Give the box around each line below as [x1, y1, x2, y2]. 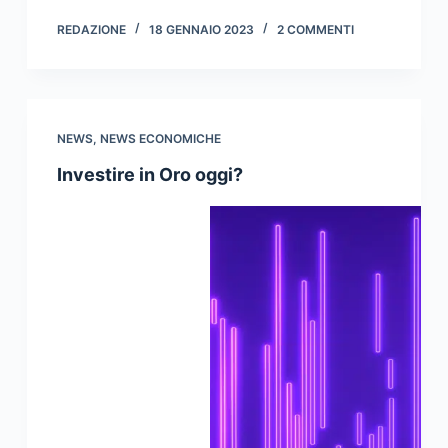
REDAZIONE [56, 21, 126, 37]
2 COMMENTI [276, 21, 354, 37]
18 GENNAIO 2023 [148, 21, 254, 37]
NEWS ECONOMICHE [99, 130, 221, 146]
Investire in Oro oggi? [56, 163, 243, 185]
